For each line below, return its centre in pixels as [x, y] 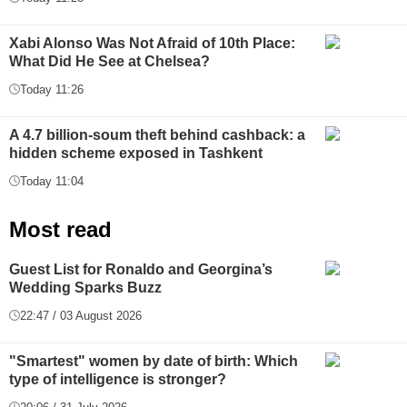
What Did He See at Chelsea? [109, 61]
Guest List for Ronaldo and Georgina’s [141, 269]
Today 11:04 [52, 181]
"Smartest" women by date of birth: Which [154, 361]
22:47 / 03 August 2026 [81, 315]
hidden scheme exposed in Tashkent [136, 153]
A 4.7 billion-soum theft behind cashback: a [157, 134]
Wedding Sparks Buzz [85, 287]
